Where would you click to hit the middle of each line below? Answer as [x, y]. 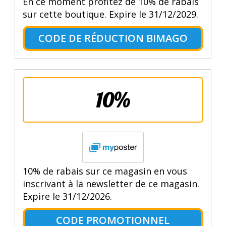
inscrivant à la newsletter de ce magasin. [111, 183]
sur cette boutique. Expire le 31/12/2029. [110, 14]
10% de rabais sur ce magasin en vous [105, 171]
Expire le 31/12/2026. [67, 196]
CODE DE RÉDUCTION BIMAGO [113, 38]
